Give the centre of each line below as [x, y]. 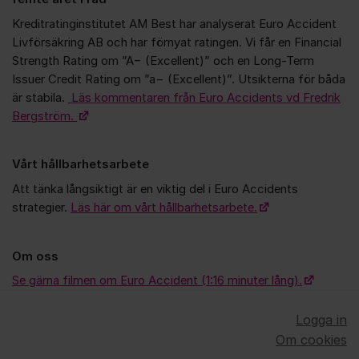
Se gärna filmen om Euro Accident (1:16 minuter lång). [157, 281]
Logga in [321, 320]
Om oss [35, 256]
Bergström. [44, 116]
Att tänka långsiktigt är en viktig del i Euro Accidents [155, 189]
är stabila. [40, 97]
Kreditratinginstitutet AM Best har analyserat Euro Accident [174, 24]
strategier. [41, 207]
